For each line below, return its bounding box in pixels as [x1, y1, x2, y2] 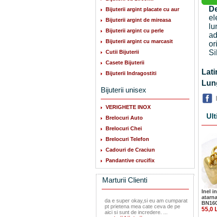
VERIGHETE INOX [106, 104, 151, 110]
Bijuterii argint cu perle [106, 28, 164, 33]
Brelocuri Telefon [106, 136, 149, 142]
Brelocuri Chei [106, 125, 142, 131]
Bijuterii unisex [101, 86, 146, 94]
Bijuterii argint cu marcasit [106, 38, 173, 44]
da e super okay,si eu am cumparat [105, 198, 187, 203]
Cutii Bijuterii [106, 49, 139, 55]
